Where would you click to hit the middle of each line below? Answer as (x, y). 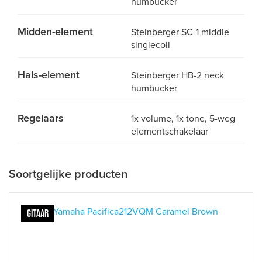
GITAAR (38, 213)
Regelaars (41, 118)
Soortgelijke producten (68, 174)
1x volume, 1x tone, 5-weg (183, 119)
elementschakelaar (170, 132)
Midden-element (55, 32)
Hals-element (49, 75)
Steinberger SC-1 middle (180, 32)
